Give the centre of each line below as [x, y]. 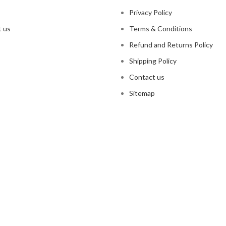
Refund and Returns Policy [171, 45]
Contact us [147, 77]
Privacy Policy [151, 13]
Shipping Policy [153, 61]
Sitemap [142, 93]
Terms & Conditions [161, 29]
